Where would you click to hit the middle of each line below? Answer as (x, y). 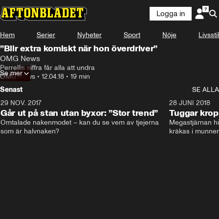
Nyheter (89, 35)
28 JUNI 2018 (189, 103)
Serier (46, 35)
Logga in (171, 14)
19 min (80, 77)
